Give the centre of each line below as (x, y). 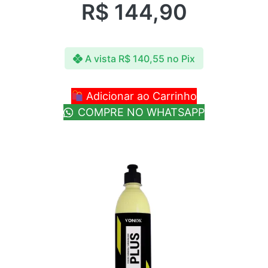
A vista (100, 58)
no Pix (181, 58)
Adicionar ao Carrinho (140, 96)
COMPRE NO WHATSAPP (139, 112)
